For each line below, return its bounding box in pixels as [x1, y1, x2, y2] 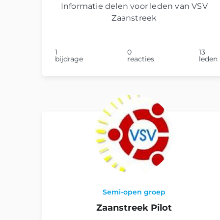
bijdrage [55, 54, 83, 63]
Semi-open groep [103, 187, 166, 196]
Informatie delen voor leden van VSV [60, 1, 208, 11]
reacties [127, 54, 155, 63]
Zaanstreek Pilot [96, 202, 172, 213]
